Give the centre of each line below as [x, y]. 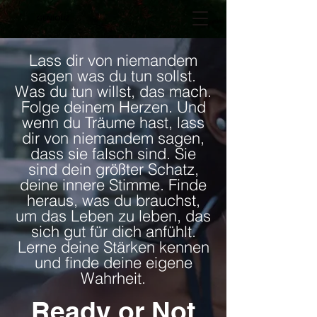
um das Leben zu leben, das [113, 216]
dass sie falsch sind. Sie [113, 154]
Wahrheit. [113, 278]
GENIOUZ [53, 18]
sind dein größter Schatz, [113, 169]
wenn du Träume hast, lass [113, 122]
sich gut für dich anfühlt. [113, 231]
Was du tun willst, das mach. [113, 91]
